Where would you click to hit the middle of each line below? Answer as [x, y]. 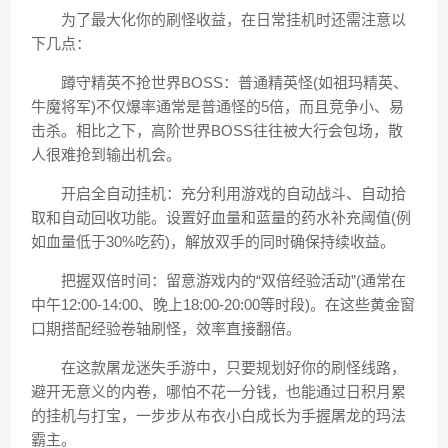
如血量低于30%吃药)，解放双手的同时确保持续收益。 [213, 241]
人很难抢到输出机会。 [106, 154]
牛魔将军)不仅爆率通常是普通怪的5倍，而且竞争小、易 [218, 106]
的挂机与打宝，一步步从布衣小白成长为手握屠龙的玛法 [219, 415]
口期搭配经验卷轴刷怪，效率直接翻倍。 [166, 328]
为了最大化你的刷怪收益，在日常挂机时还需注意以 [219, 19]
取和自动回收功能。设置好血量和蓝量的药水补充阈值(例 [221, 217]
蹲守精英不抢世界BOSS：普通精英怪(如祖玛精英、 [220, 82]
